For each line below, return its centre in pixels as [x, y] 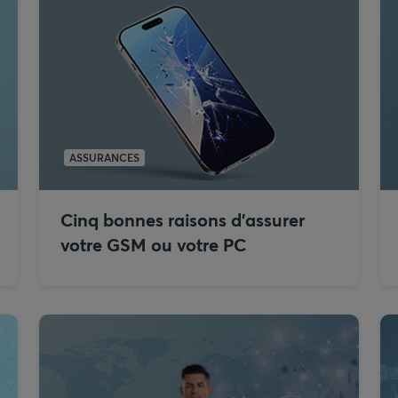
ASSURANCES [104, 157]
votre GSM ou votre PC [153, 245]
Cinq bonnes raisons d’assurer [183, 220]
